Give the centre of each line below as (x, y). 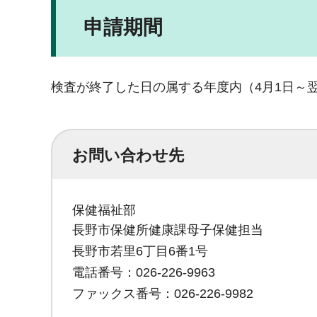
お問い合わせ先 (128, 156)
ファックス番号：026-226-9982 (163, 293)
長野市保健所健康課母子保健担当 (168, 230)
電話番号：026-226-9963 (144, 272)
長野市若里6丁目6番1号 (140, 251)
